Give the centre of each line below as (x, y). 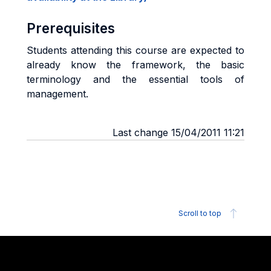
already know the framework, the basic (135, 65)
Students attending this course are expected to (135, 50)
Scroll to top (200, 213)
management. (57, 94)
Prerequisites (71, 28)
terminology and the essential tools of (135, 79)
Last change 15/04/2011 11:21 (178, 132)
